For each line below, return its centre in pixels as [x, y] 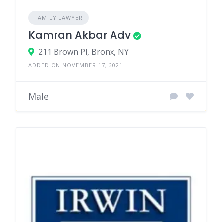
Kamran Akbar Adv [80, 35]
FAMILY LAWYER [58, 17]
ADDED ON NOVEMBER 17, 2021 [76, 65]
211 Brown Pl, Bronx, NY [83, 51]
